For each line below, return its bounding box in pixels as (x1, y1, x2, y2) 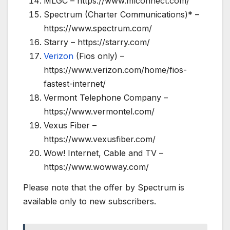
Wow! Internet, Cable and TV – (44, 147, 163, 158)
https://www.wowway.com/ (44, 161, 149, 172)
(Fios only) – (73, 50, 124, 61)
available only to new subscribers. (23, 196, 156, 206)
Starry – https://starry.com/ (44, 36, 150, 47)
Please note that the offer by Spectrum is (23, 182, 184, 193)
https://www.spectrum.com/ (44, 23, 152, 33)
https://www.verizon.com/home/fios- (44, 64, 187, 75)
